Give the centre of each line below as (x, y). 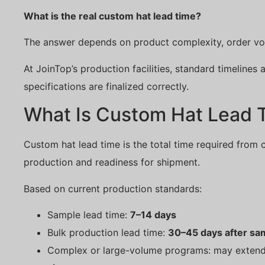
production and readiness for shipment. (112, 162)
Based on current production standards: (113, 188)
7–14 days (153, 214)
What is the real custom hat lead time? (112, 16)
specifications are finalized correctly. (106, 86)
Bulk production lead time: (108, 232)
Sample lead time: (89, 214)
